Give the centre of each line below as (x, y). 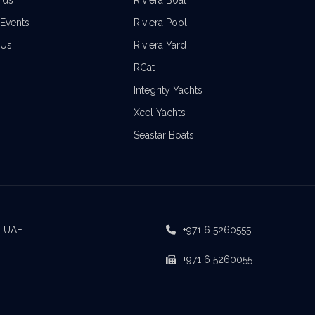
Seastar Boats (163, 135)
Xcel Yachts (159, 112)
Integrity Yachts (168, 90)
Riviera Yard (160, 45)
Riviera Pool (160, 22)
